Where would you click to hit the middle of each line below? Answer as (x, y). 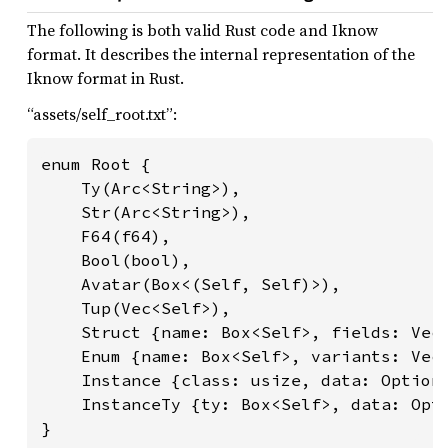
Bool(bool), (116, 260)
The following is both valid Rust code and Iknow (202, 30)
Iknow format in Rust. (105, 78)
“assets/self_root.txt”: (102, 114)
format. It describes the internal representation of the (221, 54)
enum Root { (96, 164)
